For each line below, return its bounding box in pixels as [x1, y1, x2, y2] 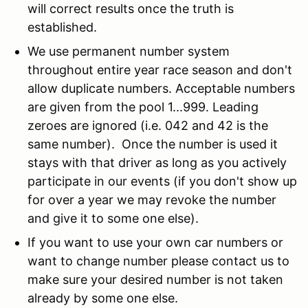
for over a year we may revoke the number [27, 192, 276, 207]
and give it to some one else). [27, 210, 199, 225]
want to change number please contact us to [27, 253, 289, 268]
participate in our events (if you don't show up [27, 173, 297, 188]
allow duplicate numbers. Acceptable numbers [27, 80, 295, 96]
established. [27, 19, 97, 34]
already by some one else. [27, 290, 178, 305]
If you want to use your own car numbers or [27, 234, 283, 250]
